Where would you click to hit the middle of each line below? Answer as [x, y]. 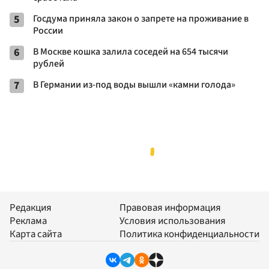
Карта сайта [36, 234]
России [48, 30]
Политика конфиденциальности [189, 234]
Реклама [28, 221]
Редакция [31, 208]
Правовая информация [170, 208]
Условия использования [173, 221]
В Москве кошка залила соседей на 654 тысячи [131, 51]
